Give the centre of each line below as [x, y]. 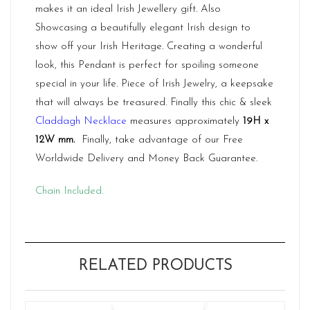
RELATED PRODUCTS [155, 266]
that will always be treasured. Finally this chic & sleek [154, 103]
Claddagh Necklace [81, 121]
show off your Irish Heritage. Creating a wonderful [149, 47]
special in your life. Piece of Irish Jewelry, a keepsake [154, 84]
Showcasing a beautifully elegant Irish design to [143, 28]
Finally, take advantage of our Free [161, 140]
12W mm [54, 140]
